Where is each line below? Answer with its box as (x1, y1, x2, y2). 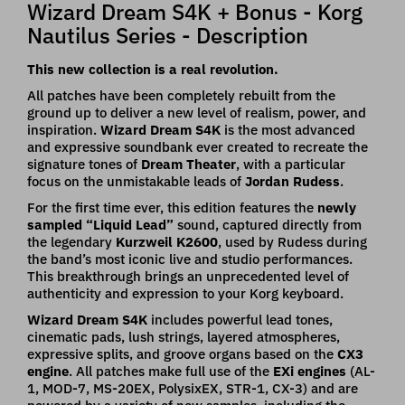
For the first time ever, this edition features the (27, 198, 317, 216)
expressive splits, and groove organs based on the (27, 344, 337, 363)
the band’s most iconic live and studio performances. (27, 250, 353, 268)
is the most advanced (224, 120, 355, 138)
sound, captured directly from (174, 215, 362, 233)
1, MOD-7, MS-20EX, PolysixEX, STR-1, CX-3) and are (27, 379, 358, 397)
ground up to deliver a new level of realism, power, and (27, 103, 366, 121)
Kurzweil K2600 (116, 232, 218, 250)
